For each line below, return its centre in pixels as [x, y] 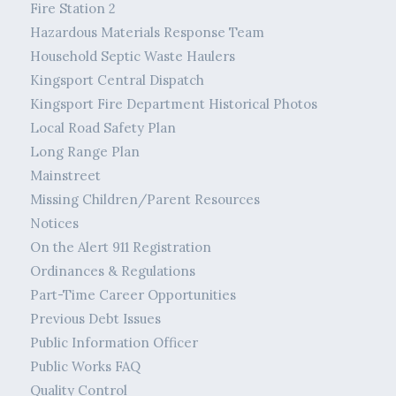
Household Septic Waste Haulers [132, 57]
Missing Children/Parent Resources [145, 200]
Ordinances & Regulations [112, 271]
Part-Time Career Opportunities [133, 295]
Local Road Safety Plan [103, 128]
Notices [54, 224]
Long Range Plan [84, 152]
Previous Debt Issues [95, 319]
